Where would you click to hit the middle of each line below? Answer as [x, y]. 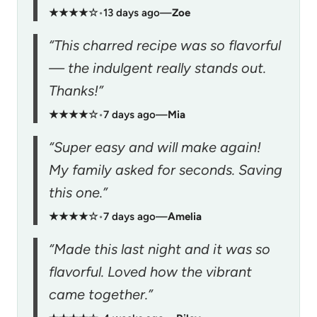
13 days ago [132, 12]
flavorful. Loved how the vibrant [150, 271]
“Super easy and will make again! [155, 147]
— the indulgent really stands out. [157, 68]
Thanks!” [76, 90]
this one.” [78, 192]
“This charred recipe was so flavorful [165, 45]
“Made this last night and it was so [160, 249]
